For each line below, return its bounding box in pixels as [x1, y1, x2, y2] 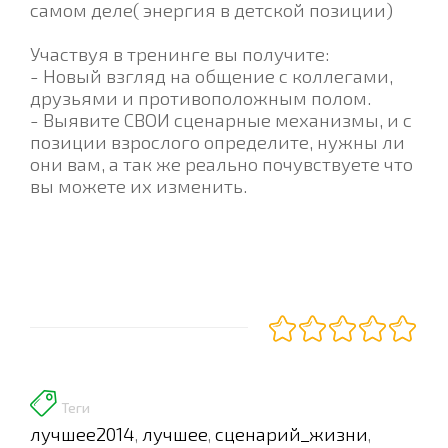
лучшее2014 [30, 421, 135, 445]
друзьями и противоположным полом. [30, 85, 371, 109]
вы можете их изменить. [30, 173, 247, 197]
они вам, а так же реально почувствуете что [30, 151, 413, 175]
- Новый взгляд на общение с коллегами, [30, 63, 393, 87]
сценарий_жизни [215, 421, 368, 445]
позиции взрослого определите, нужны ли [30, 129, 405, 153]
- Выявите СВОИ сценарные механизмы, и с [30, 107, 412, 131]
